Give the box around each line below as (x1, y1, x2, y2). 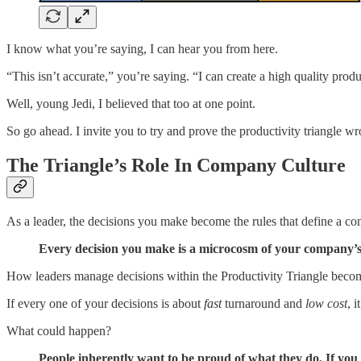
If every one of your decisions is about (6, 297, 204, 311)
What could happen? (6, 324, 111, 338)
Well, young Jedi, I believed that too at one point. (6, 97, 255, 111)
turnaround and (222, 297, 305, 311)
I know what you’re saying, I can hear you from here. (6, 42, 278, 56)
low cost (305, 297, 347, 311)
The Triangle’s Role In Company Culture (6, 155, 346, 176)
